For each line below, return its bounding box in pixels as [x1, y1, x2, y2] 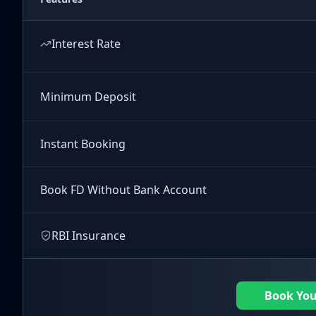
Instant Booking [40, 136, 126, 152]
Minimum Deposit [40, 89, 136, 104]
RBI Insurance [51, 228, 126, 243]
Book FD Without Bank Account [40, 182, 207, 197]
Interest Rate [51, 36, 121, 51]
